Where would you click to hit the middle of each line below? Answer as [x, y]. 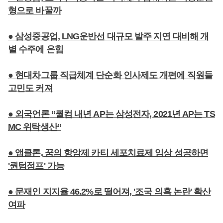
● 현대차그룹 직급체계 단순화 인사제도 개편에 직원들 [110, 75]
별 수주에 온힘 [36, 49]
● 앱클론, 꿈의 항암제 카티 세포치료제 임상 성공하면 [108, 153]
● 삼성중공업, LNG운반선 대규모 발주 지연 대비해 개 [109, 36]
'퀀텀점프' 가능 [36, 166]
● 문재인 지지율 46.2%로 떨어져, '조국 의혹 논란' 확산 [110, 192]
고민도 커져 [30, 88]
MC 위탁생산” [35, 127]
